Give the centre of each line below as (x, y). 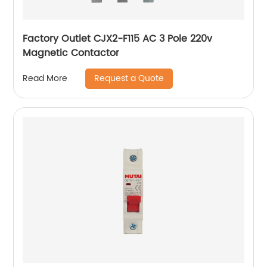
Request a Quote (129, 78)
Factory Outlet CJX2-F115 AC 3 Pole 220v (118, 38)
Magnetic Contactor (71, 53)
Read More (45, 79)
